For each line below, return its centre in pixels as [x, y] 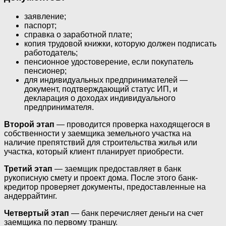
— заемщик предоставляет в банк [117, 169]
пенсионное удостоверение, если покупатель [109, 62]
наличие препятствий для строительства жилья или [101, 143]
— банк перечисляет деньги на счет [136, 213]
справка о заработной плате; [78, 35]
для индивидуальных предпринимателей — [106, 80]
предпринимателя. [59, 107]
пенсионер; [45, 71]
